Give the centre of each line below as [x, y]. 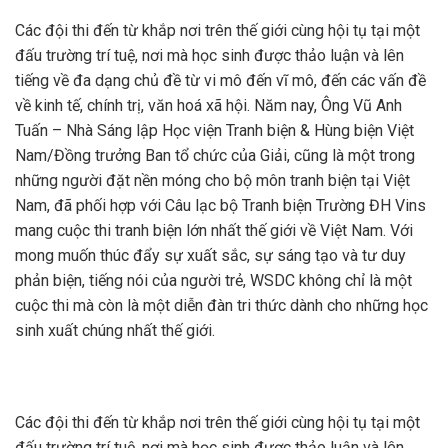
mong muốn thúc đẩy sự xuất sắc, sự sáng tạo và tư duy [210, 256]
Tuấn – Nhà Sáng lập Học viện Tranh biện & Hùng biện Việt [214, 131]
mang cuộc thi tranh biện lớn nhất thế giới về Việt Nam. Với [214, 231]
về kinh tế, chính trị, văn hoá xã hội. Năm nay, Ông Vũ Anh [208, 106]
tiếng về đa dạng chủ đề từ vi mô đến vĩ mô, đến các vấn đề [220, 81]
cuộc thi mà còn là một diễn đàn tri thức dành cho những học [221, 306]
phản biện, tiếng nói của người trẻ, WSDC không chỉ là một [213, 281]
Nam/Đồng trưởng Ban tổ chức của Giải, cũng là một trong [215, 156]
